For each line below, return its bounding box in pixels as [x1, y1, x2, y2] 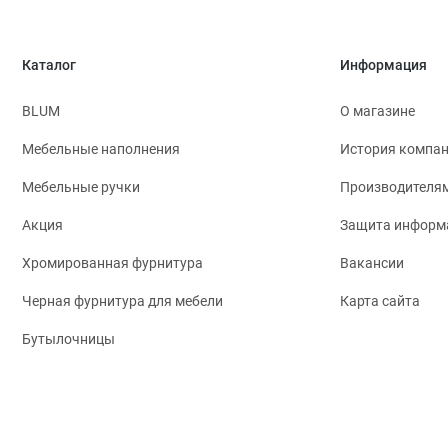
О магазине [340, 103, 415, 120]
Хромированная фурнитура [22, 255, 203, 272]
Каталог [22, 57, 76, 74]
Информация [340, 57, 427, 74]
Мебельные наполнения [22, 141, 180, 158]
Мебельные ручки [22, 179, 140, 196]
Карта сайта [340, 293, 420, 310]
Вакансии [340, 255, 404, 272]
